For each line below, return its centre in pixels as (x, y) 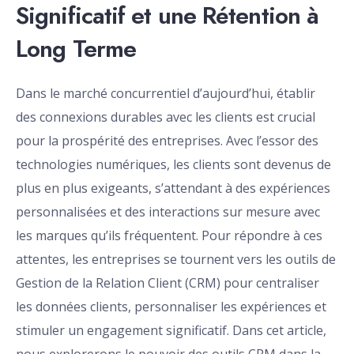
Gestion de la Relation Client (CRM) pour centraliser (168, 283)
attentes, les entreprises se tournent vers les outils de (176, 260)
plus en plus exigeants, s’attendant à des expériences (173, 188)
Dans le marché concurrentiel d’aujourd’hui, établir (166, 94)
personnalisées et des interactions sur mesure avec (168, 212)
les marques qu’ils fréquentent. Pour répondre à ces (169, 236)
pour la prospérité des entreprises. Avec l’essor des (167, 141)
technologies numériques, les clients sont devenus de (173, 165)
